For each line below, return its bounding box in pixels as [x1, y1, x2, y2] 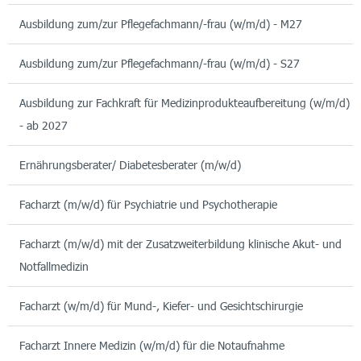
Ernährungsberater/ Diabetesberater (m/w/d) [19, 157, 241, 173]
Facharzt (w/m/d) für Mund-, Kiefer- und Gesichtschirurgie [19, 298, 303, 314]
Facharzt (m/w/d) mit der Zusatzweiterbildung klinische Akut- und [19, 236, 342, 252]
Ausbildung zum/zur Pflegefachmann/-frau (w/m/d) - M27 [19, 16, 302, 32]
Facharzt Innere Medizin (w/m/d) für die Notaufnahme [19, 338, 284, 354]
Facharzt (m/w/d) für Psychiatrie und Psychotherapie [19, 197, 277, 213]
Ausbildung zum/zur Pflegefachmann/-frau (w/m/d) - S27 [19, 56, 300, 72]
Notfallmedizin [19, 259, 89, 275]
